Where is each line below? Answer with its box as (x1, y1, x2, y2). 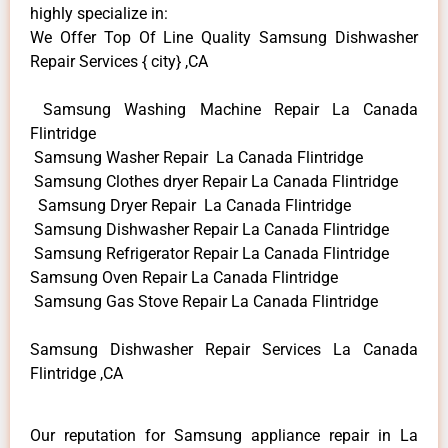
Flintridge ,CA (30, 363, 123, 383)
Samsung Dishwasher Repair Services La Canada (30, 339, 418, 359)
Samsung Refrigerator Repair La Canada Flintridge (30, 243, 389, 263)
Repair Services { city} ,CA (30, 51, 208, 71)
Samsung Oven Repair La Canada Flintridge (30, 267, 338, 287)
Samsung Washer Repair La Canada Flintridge (30, 147, 363, 167)
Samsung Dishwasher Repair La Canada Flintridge (30, 219, 389, 239)
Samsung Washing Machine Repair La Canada (30, 99, 418, 119)
